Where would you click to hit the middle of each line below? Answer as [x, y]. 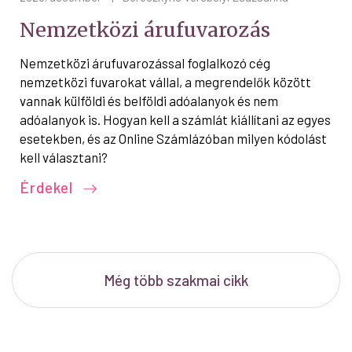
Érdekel [48, 187]
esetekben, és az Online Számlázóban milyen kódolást [173, 138]
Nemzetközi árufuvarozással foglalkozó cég [145, 62]
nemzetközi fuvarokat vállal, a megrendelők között [165, 81]
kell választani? [64, 157]
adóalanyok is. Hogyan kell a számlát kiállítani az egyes [175, 119]
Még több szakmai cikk [176, 280]
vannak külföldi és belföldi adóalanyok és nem [149, 100]
